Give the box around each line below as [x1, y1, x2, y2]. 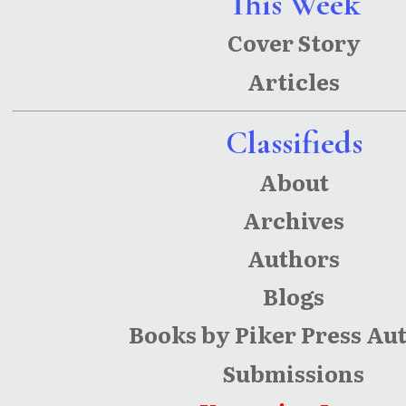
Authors [247, 242, 340, 275]
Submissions [223, 356, 364, 389]
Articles [247, 64, 340, 97]
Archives [243, 203, 344, 236]
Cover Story [227, 26, 361, 59]
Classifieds [225, 123, 362, 163]
